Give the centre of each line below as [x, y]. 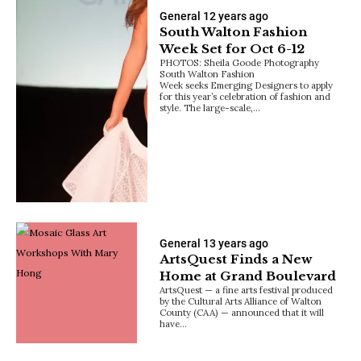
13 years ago [236, 243]
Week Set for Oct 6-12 [232, 48]
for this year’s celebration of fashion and [245, 96]
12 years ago [236, 16]
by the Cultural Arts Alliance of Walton [241, 301]
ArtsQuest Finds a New [236, 259]
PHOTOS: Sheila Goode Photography [240, 62]
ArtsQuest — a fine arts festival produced [247, 289]
